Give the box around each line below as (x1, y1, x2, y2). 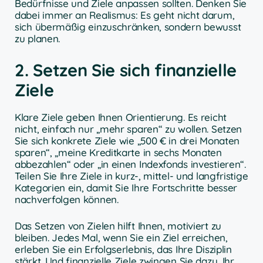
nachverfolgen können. (15, 193, 119, 205)
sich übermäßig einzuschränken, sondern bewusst (15, 21, 241, 33)
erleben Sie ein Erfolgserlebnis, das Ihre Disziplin (15, 243, 232, 256)
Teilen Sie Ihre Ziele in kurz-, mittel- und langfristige (15, 169, 248, 182)
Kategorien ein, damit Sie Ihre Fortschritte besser (15, 181, 238, 194)
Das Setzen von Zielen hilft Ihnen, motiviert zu (15, 220, 221, 232)
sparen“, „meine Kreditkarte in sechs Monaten (15, 146, 222, 159)
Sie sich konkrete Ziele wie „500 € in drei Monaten (15, 134, 240, 147)
